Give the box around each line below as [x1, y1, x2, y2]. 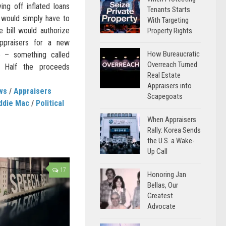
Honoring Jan [147, 170, 186, 179]
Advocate [147, 202, 176, 211]
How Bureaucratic [147, 49, 200, 59]
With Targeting [147, 16, 189, 25]
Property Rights [147, 26, 192, 35]
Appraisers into [147, 81, 192, 90]
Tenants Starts [147, 5, 190, 14]
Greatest [147, 191, 173, 200]
